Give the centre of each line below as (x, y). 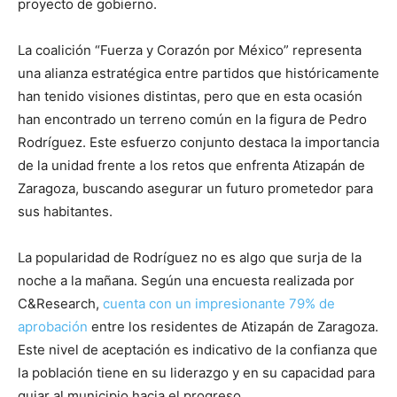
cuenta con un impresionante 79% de (219, 304)
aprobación (53, 327)
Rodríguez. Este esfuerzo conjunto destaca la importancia (198, 143)
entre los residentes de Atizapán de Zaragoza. (233, 327)
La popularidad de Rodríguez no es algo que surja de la (190, 258)
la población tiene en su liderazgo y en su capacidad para (196, 373)
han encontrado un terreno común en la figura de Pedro (192, 120)
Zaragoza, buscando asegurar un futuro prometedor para (195, 189)
